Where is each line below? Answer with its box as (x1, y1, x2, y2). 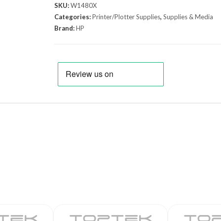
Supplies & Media (163, 13, 213, 21)
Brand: (54, 24, 76, 32)
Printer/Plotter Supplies (92, 13, 160, 21)
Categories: (54, 13, 92, 21)
